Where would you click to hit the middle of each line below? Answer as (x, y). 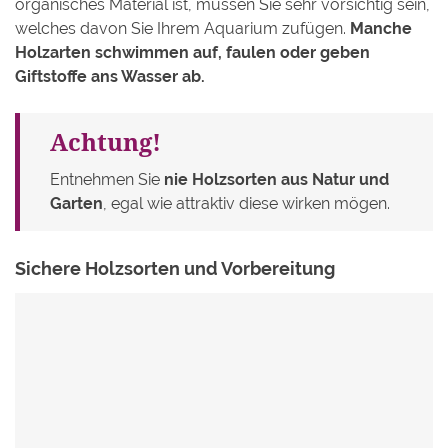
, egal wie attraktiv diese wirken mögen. (246, 204)
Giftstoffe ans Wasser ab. (110, 77)
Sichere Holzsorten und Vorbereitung (175, 269)
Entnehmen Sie (107, 180)
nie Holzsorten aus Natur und (276, 180)
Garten (76, 204)
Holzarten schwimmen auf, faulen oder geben (192, 53)
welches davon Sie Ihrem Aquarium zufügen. (182, 29)
